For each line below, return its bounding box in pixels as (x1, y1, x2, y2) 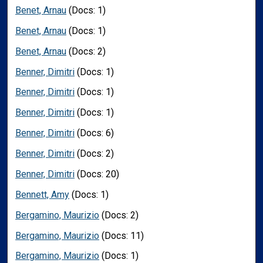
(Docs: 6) (75, 127, 114, 139)
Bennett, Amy (15, 188, 70, 200)
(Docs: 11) (99, 230, 144, 241)
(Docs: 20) (75, 168, 120, 180)
